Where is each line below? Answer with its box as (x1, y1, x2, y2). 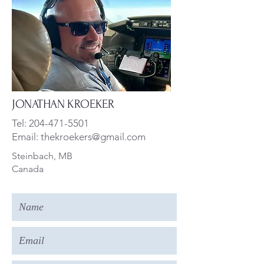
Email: (12, 131, 41, 143)
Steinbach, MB (12, 150, 72, 161)
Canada (12, 163, 44, 174)
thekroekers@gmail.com (41, 131, 146, 143)
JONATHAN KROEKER (12, 97, 114, 111)
